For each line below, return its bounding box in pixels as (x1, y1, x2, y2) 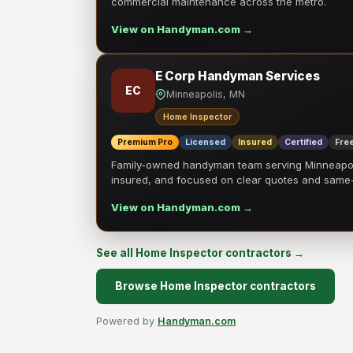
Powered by (96, 315, 158, 327)
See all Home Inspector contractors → (96, 247, 304, 259)
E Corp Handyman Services (155, 69, 320, 84)
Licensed (185, 137, 225, 147)
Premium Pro (117, 137, 173, 147)
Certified (284, 137, 322, 147)
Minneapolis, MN (166, 88, 245, 100)
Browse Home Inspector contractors (115, 280, 316, 292)
